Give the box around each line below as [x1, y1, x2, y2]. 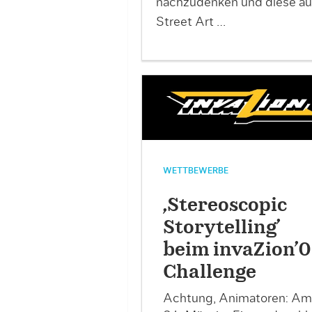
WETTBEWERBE [162, 166, 228, 175]
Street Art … [155, 16, 226, 29]
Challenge [162, 263, 256, 282]
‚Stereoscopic [162, 196, 287, 215]
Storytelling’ [162, 219, 281, 237]
